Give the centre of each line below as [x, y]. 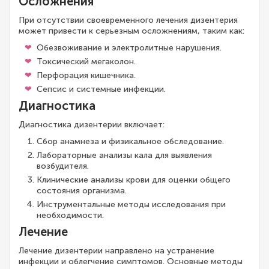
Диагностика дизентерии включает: [92, 125]
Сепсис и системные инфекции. [101, 89]
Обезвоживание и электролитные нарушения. [129, 48]
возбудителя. [63, 166]
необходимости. [70, 215]
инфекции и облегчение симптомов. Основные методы [131, 261]
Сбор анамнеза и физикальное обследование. [130, 141]
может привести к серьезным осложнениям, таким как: [131, 31]
